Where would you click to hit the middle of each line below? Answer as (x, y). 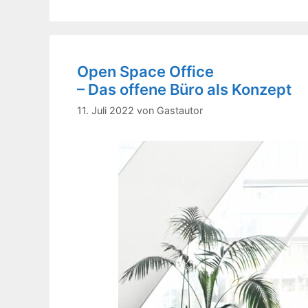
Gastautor (180, 111)
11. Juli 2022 (106, 111)
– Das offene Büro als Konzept (184, 89)
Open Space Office (145, 71)
